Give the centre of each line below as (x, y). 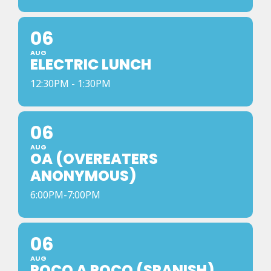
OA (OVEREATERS (94, 159)
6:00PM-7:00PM (65, 195)
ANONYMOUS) (83, 176)
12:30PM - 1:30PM (70, 83)
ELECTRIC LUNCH (91, 64)
